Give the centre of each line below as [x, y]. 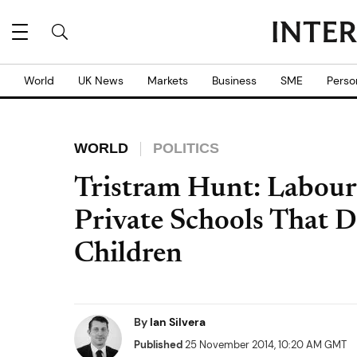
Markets [168, 80]
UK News [101, 80]
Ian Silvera [178, 322]
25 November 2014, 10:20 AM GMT [265, 345]
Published [158, 345]
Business [234, 80]
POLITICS [186, 148]
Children [128, 255]
